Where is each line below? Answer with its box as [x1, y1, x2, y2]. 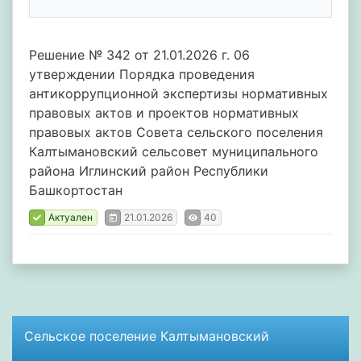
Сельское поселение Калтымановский [24, 328, 269, 344]
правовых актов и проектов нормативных [29, 105, 299, 121]
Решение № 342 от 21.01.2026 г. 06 [29, 47, 250, 63]
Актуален [48, 211, 93, 223]
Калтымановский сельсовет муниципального [29, 143, 318, 160]
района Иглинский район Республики [29, 163, 268, 179]
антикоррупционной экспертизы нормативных [29, 85, 328, 102]
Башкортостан [29, 182, 122, 198]
